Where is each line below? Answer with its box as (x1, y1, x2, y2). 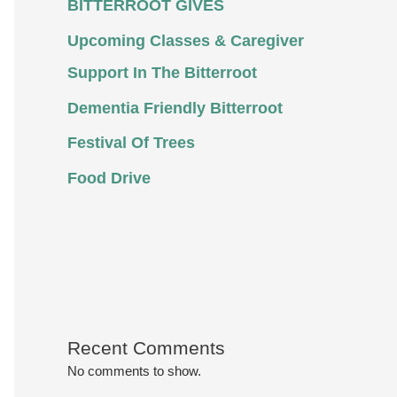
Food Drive (67, 169, 151, 187)
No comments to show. (67, 363, 201, 378)
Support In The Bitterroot (67, 63, 257, 82)
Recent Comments (67, 338, 225, 358)
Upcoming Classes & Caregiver (67, 31, 304, 50)
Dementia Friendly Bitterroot (67, 98, 283, 117)
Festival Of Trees (67, 134, 195, 152)
